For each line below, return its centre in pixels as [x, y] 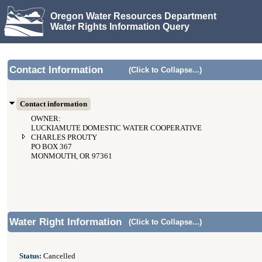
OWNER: [46, 119]
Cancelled [58, 256]
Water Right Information [65, 222]
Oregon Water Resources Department [133, 16]
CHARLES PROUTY [64, 137]
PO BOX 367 [51, 147]
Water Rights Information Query [120, 26]
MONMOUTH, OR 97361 [72, 156]
